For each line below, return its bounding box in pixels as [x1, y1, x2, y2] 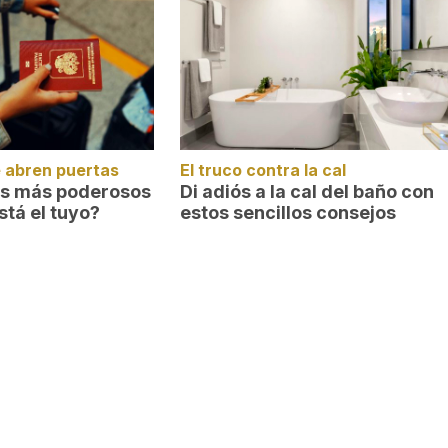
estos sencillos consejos [180, 202, 397, 223]
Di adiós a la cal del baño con [180, 181, 435, 202]
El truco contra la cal [180, 160, 347, 180]
